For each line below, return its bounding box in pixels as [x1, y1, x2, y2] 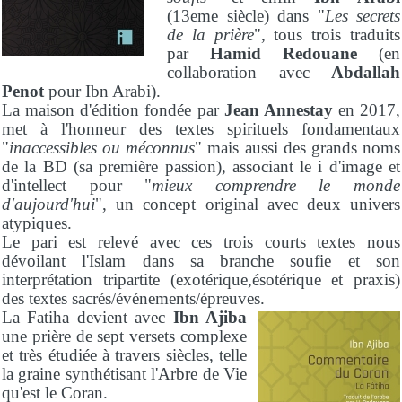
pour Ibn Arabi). [44, 81, 161, 100]
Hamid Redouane [210, 43, 358, 63]
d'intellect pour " [2, 175, 153, 195]
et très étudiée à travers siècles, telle [2, 345, 247, 364]
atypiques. [2, 213, 72, 232]
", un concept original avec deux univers [95, 194, 400, 214]
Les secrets [324, 5, 400, 25]
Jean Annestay [218, 100, 338, 119]
